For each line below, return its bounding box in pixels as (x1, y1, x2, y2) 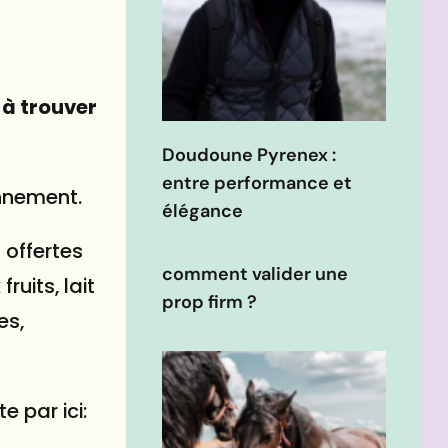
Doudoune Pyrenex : (162, 143, 336, 168)
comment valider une (162, 262, 348, 287)
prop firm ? (162, 290, 257, 315)
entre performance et (162, 171, 352, 196)
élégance (162, 199, 243, 224)
